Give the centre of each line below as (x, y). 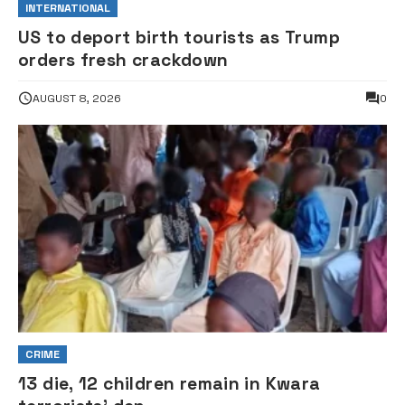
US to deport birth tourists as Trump (179, 37)
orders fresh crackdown (123, 60)
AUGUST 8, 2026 (77, 98)
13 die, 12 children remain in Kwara (170, 384)
